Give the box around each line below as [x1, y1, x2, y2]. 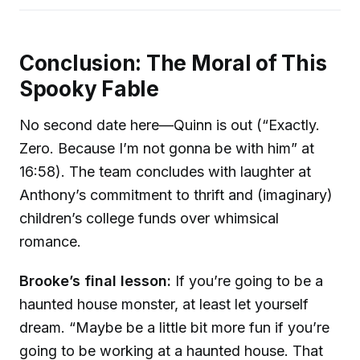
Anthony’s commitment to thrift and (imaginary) [19, 186, 333, 204]
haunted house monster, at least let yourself [19, 296, 309, 313]
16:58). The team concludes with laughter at [19, 163, 311, 181]
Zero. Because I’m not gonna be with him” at [19, 140, 314, 157]
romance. [19, 233, 81, 251]
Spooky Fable [19, 76, 159, 101]
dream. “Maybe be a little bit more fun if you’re [19, 319, 329, 337]
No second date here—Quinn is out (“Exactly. [19, 117, 320, 134]
